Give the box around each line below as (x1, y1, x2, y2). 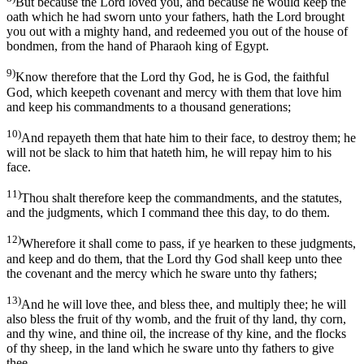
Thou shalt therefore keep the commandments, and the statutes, (21, 191, 342, 206)
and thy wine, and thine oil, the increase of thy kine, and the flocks (6, 326, 346, 340)
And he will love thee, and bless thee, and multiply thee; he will (21, 297, 346, 311)
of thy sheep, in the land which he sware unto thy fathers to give (6, 340, 334, 355)
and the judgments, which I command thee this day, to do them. (6, 206, 330, 220)
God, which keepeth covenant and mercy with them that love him (6, 84, 341, 99)
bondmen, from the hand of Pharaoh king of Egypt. (6, 39, 269, 54)
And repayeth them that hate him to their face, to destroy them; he (21, 131, 356, 145)
